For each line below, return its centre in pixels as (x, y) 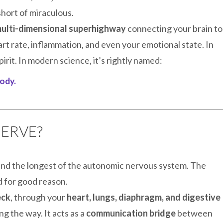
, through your (39, 197)
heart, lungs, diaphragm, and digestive (144, 197)
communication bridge (131, 213)
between (194, 213)
